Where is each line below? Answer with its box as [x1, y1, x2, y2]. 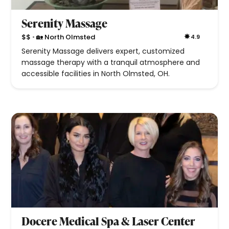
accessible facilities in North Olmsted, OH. [21, 68, 170, 79]
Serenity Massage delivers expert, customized [21, 46, 185, 57]
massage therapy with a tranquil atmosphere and [21, 57, 200, 68]
